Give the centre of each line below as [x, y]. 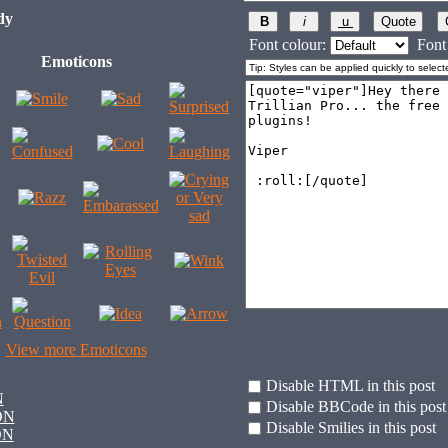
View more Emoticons [76, 349]
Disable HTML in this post [350, 385]
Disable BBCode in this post [355, 406]
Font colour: [287, 44]
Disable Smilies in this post [350, 427]
